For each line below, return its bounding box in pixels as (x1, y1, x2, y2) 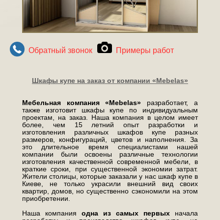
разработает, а (141, 99, 198, 107)
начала (170, 209, 198, 218)
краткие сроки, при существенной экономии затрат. (22, 165, 198, 173)
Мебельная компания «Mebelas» (22, 99, 141, 107)
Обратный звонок (28, 46, 92, 55)
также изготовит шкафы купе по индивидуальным (22, 106, 198, 114)
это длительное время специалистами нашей (22, 143, 198, 151)
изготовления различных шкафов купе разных (22, 128, 198, 137)
